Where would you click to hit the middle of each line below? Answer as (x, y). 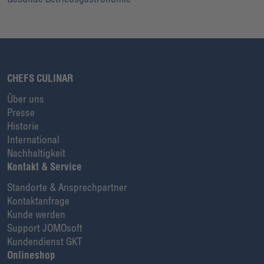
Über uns (26, 98)
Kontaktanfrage (38, 200)
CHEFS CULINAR (40, 78)
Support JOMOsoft (45, 227)
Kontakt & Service (44, 166)
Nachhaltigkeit (36, 153)
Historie (23, 126)
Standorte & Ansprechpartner (67, 187)
